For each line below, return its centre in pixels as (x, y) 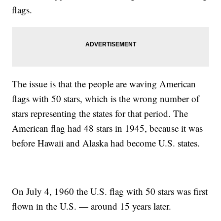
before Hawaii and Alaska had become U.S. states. (108, 143)
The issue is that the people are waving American (104, 84)
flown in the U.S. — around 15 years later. (93, 206)
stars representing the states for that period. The (100, 113)
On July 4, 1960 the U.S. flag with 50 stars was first (110, 191)
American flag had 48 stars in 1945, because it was (108, 128)
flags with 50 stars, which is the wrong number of (106, 99)
